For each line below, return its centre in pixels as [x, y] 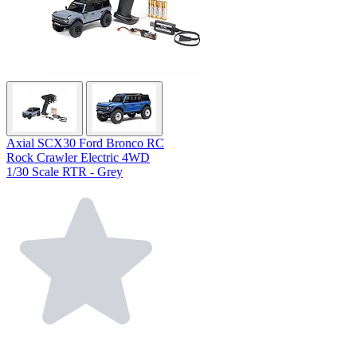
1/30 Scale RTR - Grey [65, 172]
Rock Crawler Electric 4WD [78, 158]
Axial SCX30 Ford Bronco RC [85, 143]
